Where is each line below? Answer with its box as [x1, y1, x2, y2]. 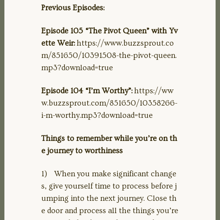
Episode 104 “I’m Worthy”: [41, 86, 134, 95]
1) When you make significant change [41, 169, 176, 178]
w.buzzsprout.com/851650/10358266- [41, 98, 177, 108]
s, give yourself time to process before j [41, 181, 177, 191]
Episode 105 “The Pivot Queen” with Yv [41, 26, 178, 35]
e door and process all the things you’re [41, 206, 178, 215]
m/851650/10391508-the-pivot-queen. [41, 51, 177, 60]
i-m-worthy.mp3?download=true [41, 110, 153, 120]
